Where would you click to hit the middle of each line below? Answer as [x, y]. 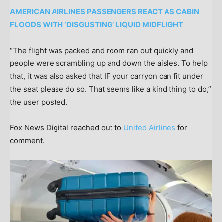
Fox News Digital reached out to [67, 128]
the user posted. [39, 102]
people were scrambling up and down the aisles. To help [109, 63]
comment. [27, 141]
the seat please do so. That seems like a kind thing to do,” [111, 89]
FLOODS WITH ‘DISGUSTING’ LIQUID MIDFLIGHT [97, 25]
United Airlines [149, 128]
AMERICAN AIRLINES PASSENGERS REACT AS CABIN [105, 12]
